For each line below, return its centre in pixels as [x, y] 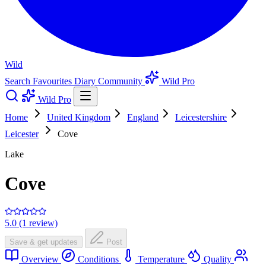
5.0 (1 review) [31, 223]
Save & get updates [44, 242]
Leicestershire [201, 118]
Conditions [98, 259]
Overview [40, 259]
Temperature [161, 259]
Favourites [53, 81]
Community [121, 81]
